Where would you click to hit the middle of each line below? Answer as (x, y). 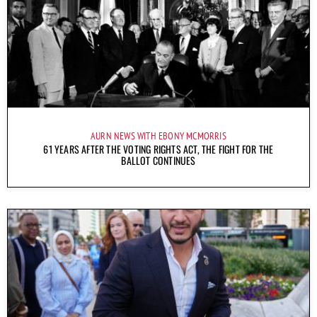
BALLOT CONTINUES (158, 161)
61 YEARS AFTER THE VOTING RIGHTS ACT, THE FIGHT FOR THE (158, 149)
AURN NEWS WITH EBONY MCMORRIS (158, 136)
